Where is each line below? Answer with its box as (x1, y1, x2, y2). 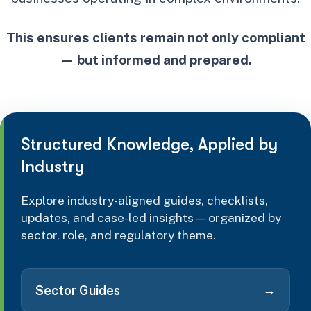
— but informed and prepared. (59, 52, 252, 67)
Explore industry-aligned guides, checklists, (21, 193, 268, 208)
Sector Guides (35, 283, 120, 298)
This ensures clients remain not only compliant (6, 30, 305, 45)
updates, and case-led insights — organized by (21, 210, 281, 225)
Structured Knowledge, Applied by (21, 135, 278, 154)
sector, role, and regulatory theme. (21, 228, 216, 242)
